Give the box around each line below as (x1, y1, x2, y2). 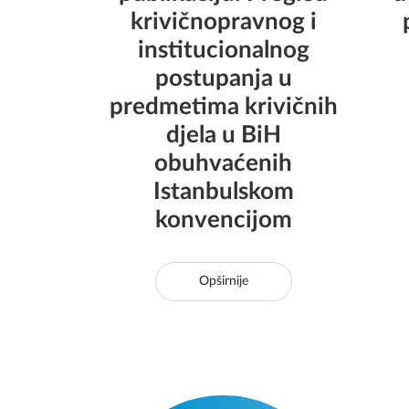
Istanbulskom (152, 180, 294, 204)
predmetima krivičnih (109, 95, 338, 119)
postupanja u (154, 67, 292, 90)
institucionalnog (137, 38, 309, 62)
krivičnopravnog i (130, 10, 317, 34)
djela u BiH (165, 123, 281, 147)
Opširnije (198, 275, 248, 288)
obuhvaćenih (154, 152, 292, 175)
